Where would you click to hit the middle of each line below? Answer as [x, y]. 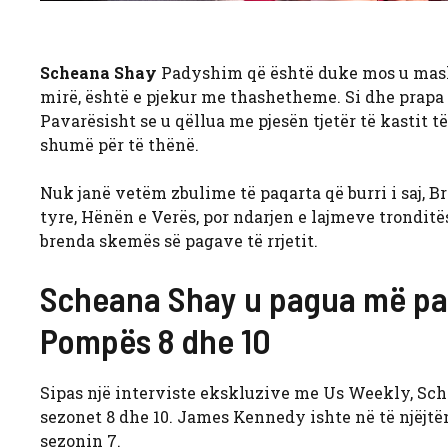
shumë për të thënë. [119, 144]
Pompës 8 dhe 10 [155, 339]
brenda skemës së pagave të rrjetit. [179, 240]
